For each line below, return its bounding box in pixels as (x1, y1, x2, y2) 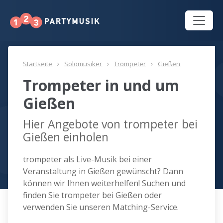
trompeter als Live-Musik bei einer (23, 154, 152, 165)
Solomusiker (64, 59, 103, 69)
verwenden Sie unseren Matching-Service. (23, 202, 179, 213)
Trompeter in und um (23, 75, 180, 96)
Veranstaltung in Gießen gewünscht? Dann (23, 166, 184, 177)
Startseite (23, 59, 53, 69)
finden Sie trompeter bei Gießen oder (23, 190, 162, 201)
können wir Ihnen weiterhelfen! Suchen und (23, 178, 186, 189)
